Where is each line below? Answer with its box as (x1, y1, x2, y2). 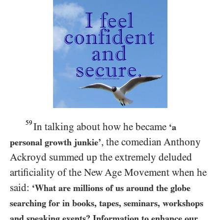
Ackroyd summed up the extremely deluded (10, 151, 192, 163)
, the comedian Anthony (101, 136, 201, 148)
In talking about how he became (33, 121, 169, 133)
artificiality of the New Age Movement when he (10, 166, 207, 178)
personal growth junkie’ (10, 137, 101, 147)
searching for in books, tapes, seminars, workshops (10, 198, 203, 208)
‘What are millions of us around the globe (32, 183, 191, 193)
